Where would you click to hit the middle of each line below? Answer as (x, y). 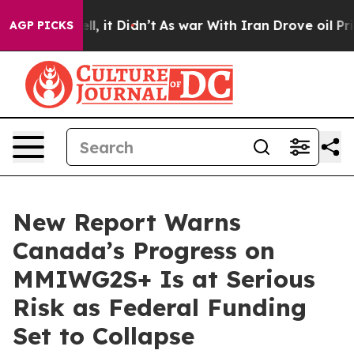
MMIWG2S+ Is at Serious (164, 279)
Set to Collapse (104, 336)
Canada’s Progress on (144, 250)
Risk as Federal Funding (160, 307)
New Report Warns (127, 222)
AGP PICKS (41, 25)
